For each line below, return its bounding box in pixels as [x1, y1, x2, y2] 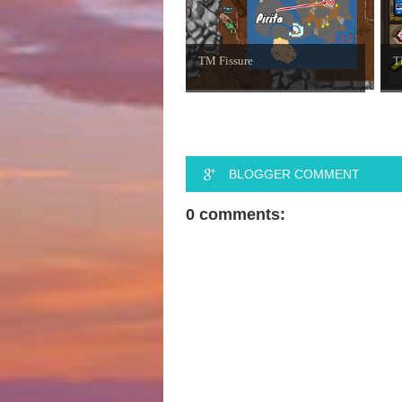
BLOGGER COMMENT [229, 167, 361, 181]
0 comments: [186, 205, 285, 223]
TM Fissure [198, 54, 253, 67]
